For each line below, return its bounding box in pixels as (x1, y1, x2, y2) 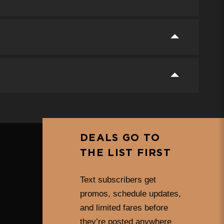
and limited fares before (80, 202, 168, 212)
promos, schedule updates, (80, 188, 181, 198)
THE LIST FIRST (80, 147, 171, 158)
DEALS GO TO (80, 132, 160, 143)
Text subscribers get (80, 174, 156, 184)
